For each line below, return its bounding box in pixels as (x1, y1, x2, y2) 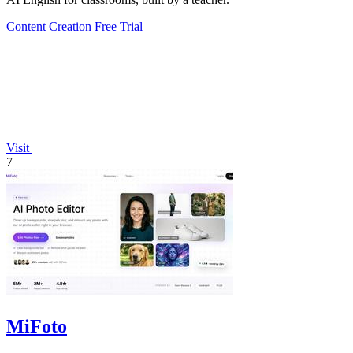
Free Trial (95, 19, 143, 33)
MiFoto (6, 315, 67, 336)
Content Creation (6, 19, 91, 33)
